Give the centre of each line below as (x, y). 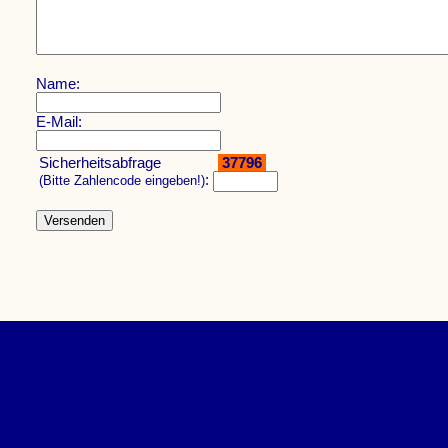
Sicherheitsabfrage (99, 162)
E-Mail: (58, 121)
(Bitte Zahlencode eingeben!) (121, 180)
